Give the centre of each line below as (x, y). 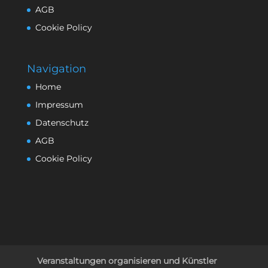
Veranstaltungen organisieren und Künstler (127, 261)
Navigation (56, 69)
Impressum (59, 105)
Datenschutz (62, 123)
